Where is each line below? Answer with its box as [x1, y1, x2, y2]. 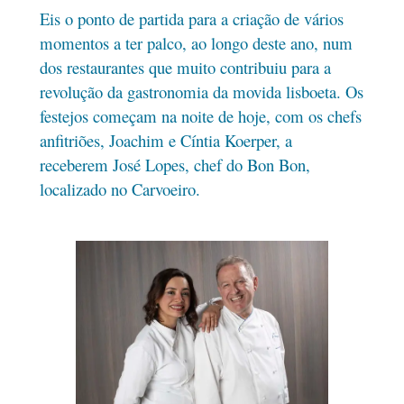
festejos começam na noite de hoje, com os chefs [39, 105, 362, 128]
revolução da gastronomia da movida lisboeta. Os [39, 80, 363, 104]
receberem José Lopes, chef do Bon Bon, [39, 153, 310, 177]
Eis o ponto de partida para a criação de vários [39, 7, 344, 31]
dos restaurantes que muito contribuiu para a [39, 56, 331, 79]
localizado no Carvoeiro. [39, 178, 200, 201]
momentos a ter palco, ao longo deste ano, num [39, 32, 353, 55]
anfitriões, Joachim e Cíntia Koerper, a [39, 129, 292, 152]
